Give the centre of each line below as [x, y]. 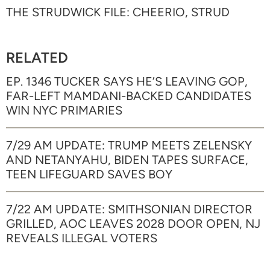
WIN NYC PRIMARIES [64, 110]
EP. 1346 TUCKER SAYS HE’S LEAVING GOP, [127, 81]
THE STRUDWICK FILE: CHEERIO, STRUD [118, 12]
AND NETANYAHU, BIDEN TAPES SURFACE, [127, 159]
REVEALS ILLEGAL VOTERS [82, 238]
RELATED [37, 57]
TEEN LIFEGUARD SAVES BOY [89, 174]
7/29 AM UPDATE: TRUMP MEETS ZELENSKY [129, 145]
